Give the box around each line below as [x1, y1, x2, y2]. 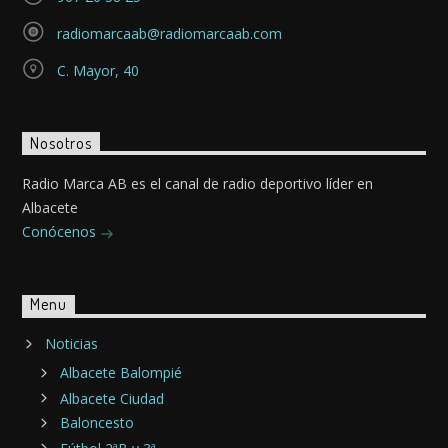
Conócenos [22, 221, 101, 241]
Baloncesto [59, 413, 134, 433]
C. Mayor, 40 [56, 60, 139, 80]
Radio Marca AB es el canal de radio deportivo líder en [22, 173, 374, 193]
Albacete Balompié [59, 363, 182, 383]
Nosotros [30, 133, 92, 154]
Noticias [44, 334, 98, 354]
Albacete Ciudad [59, 388, 164, 408]
